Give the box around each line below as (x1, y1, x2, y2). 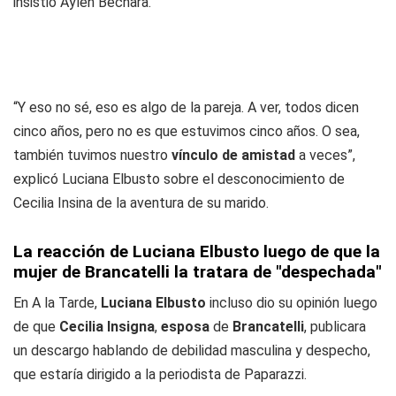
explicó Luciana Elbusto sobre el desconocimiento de (13, 171, 345, 187)
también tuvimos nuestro (13, 147, 168, 164)
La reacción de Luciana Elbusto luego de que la (13, 241, 380, 262)
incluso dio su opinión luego (206, 294, 377, 311)
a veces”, (299, 147, 355, 164)
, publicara (304, 318, 366, 335)
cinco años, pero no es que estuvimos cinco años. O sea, (13, 123, 360, 140)
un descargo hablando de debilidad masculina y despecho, (13, 342, 370, 359)
